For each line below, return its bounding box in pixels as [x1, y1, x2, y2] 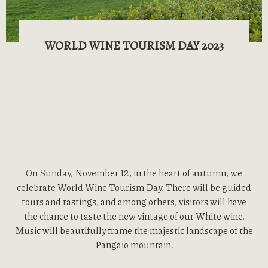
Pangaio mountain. [95, 238, 173, 251]
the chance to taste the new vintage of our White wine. [23, 209, 245, 223]
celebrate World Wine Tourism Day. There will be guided [17, 181, 251, 194]
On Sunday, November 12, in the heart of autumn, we [26, 166, 242, 179]
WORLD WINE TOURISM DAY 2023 [44, 38, 224, 54]
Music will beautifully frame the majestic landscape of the [15, 224, 253, 237]
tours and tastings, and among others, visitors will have [22, 195, 246, 208]
